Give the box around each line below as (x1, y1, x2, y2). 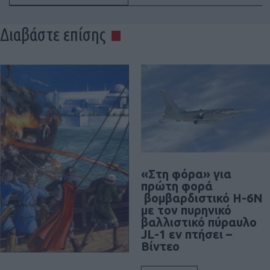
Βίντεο (141, 239, 180, 253)
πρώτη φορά (141, 178, 213, 193)
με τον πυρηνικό (141, 202, 231, 217)
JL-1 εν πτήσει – (141, 227, 232, 241)
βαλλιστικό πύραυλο (141, 215, 257, 229)
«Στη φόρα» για (141, 166, 231, 181)
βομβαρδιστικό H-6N (141, 190, 263, 205)
